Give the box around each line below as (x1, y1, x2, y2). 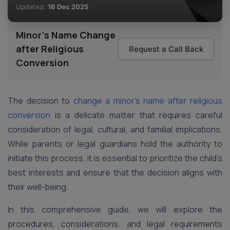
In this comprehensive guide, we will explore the (8, 204, 222, 215)
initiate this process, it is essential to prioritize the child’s (8, 152, 222, 164)
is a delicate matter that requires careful (50, 109, 222, 121)
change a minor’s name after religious (73, 95, 222, 106)
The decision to (8, 95, 73, 106)
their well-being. (8, 181, 70, 193)
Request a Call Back (128, 44, 203, 54)
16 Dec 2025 (48, 3, 88, 11)
